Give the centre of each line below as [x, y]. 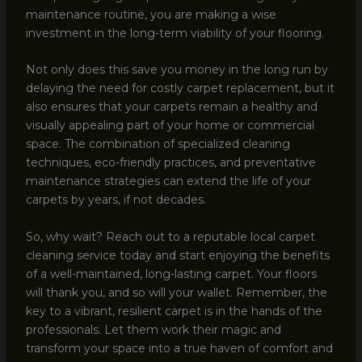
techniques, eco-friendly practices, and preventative [170, 163]
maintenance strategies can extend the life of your [168, 181]
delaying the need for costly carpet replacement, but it [180, 88]
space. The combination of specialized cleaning [158, 144]
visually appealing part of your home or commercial [170, 126]
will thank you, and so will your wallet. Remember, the [176, 292]
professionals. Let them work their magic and [153, 329]
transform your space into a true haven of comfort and [179, 348]
